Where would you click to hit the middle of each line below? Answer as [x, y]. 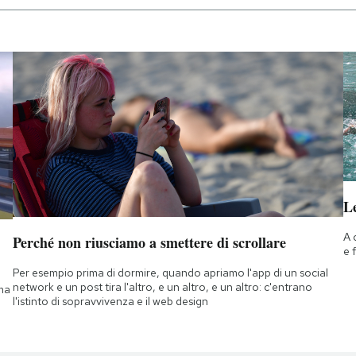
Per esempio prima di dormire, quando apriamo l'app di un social [170, 273]
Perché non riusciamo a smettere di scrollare [149, 243]
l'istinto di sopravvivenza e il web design [110, 302]
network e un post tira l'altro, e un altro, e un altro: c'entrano [162, 287]
